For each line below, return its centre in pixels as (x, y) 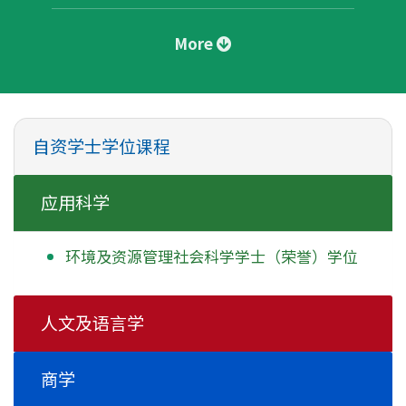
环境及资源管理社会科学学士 (165, 256)
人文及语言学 (92, 324)
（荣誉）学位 (312, 256)
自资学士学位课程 (101, 147)
